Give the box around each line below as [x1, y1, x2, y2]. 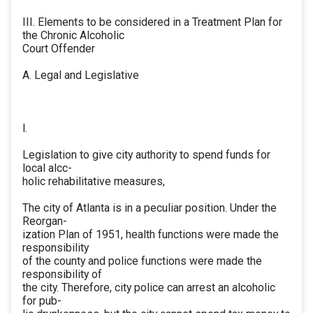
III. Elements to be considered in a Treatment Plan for [22, 15, 282, 29]
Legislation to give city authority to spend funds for [22, 148, 270, 162]
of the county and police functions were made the [22, 254, 262, 268]
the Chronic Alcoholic [22, 29, 124, 43]
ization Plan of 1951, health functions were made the [22, 228, 279, 242]
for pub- [22, 294, 61, 308]
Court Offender [22, 42, 95, 56]
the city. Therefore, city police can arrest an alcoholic [22, 281, 275, 295]
